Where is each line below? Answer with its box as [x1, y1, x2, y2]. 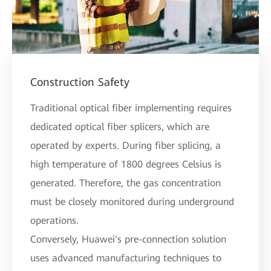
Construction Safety [30, 76, 129, 89]
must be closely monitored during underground [30, 196, 234, 208]
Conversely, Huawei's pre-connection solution [30, 233, 226, 246]
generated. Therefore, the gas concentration [30, 177, 221, 189]
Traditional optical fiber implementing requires [30, 102, 232, 114]
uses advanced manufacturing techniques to [30, 252, 221, 264]
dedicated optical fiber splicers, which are [30, 121, 209, 133]
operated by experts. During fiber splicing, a [30, 140, 221, 152]
